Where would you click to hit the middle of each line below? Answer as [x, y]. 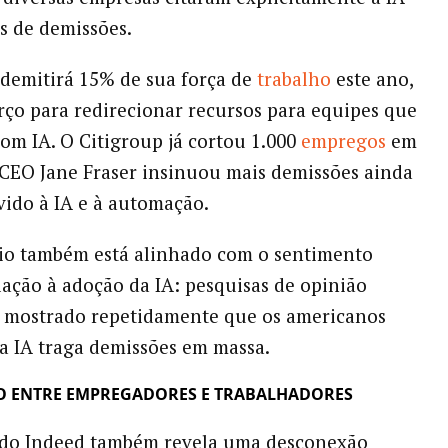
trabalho [296, 79]
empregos [343, 141]
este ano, [374, 79]
